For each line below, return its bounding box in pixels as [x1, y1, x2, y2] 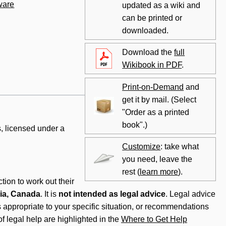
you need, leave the [122, 154, 193, 163]
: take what [160, 142, 199, 151]
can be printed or [122, 14, 183, 22]
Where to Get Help [121, 215, 187, 224]
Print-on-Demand [122, 82, 184, 91]
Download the [122, 48, 175, 57]
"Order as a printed [122, 107, 190, 117]
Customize [122, 142, 161, 151]
